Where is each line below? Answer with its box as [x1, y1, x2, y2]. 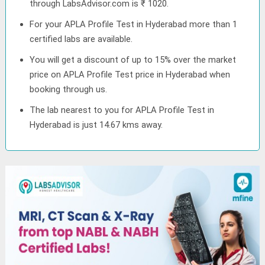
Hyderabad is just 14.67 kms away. [30, 119, 163, 130]
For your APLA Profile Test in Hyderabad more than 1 [30, 19, 238, 30]
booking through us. [30, 84, 108, 95]
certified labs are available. [30, 34, 133, 44]
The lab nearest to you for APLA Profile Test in [30, 105, 215, 115]
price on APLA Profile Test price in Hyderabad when [30, 69, 231, 80]
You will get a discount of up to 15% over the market [30, 54, 237, 65]
